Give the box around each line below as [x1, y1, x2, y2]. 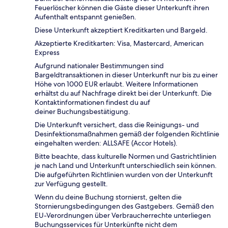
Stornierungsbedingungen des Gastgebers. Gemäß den [35, 202, 214, 211]
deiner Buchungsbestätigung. [35, 107, 132, 117]
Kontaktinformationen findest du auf [35, 98, 150, 107]
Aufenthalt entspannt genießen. [35, 12, 136, 22]
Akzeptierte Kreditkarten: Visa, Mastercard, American [35, 39, 204, 48]
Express [35, 48, 60, 58]
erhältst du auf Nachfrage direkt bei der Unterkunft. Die [35, 89, 212, 98]
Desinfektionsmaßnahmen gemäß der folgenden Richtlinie [35, 129, 219, 139]
